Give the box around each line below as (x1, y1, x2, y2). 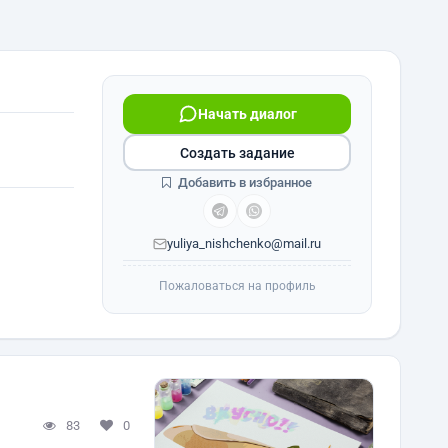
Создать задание (179, 144, 295, 161)
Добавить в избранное (175, 175, 312, 190)
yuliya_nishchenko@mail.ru (167, 236, 321, 251)
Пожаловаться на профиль (158, 279, 316, 293)
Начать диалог (197, 106, 297, 122)
